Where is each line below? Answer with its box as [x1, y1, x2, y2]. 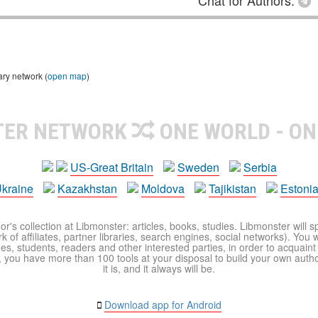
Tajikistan [209, 180, 256, 197]
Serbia [243, 159, 277, 176]
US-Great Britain [70, 159, 153, 176]
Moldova [141, 180, 185, 197]
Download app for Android [104, 297, 221, 312]
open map [48, 70, 87, 82]
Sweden [177, 159, 219, 176]
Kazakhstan [57, 180, 117, 197]
